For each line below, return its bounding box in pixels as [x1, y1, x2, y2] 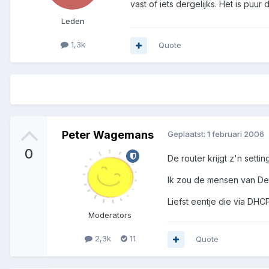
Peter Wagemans [61, 128, 154, 142]
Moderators [88, 210, 131, 220]
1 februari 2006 [207, 129, 264, 139]
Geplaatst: [168, 129, 207, 139]
